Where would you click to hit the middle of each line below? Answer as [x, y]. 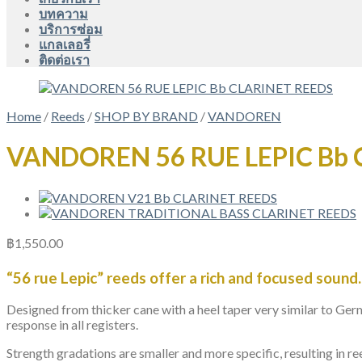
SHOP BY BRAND [146, 116]
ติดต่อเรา [64, 59]
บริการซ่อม [71, 29]
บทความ [63, 13]
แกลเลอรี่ [65, 44]
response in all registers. [72, 325]
